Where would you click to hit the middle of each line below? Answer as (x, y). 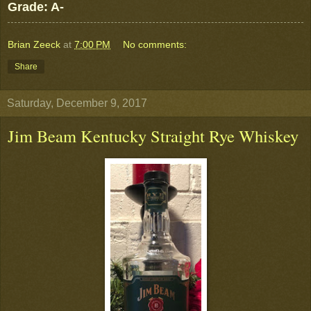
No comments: (155, 44)
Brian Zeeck (34, 44)
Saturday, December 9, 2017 (77, 103)
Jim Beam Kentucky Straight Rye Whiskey (153, 135)
